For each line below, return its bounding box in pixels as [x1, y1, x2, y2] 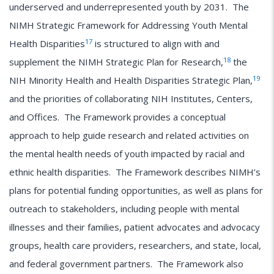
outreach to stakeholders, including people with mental [9, 202, 239, 215]
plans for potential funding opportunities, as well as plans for [9, 184, 263, 197]
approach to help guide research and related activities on [9, 129, 249, 142]
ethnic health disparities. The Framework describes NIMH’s [9, 166, 261, 179]
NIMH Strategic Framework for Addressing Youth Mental [9, 19, 248, 32]
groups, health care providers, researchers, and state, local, [9, 239, 261, 252]
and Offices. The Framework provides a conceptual [9, 111, 226, 124]
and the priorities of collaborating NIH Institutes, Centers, [9, 92, 253, 105]
